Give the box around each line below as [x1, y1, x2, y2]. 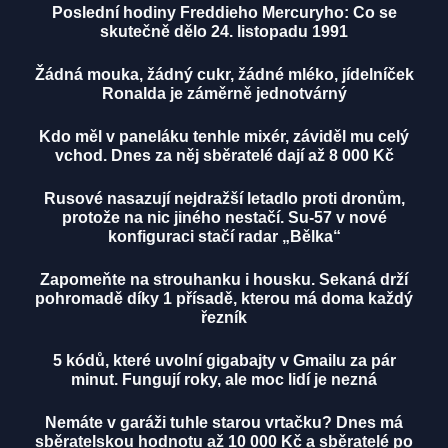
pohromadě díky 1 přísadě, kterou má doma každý [35, 290, 413, 308]
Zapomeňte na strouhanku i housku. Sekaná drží [40, 271, 408, 289]
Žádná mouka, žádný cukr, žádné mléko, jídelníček [34, 66, 414, 84]
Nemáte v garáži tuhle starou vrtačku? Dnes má [45, 414, 403, 432]
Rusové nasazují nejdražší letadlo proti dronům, [43, 190, 405, 208]
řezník [201, 309, 247, 327]
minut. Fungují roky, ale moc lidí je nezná [71, 371, 377, 389]
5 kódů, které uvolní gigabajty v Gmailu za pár [52, 352, 396, 370]
